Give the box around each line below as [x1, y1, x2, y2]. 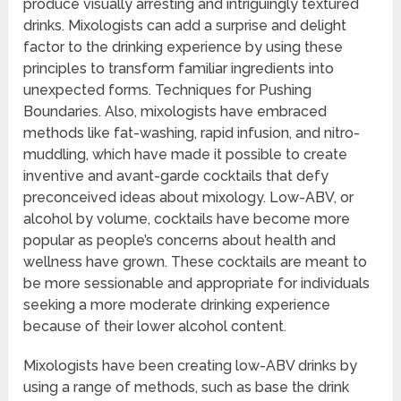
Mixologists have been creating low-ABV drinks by [23, 357, 358, 375]
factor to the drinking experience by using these [23, 38, 344, 56]
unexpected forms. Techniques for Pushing [23, 81, 312, 99]
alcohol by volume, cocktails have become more [23, 210, 351, 228]
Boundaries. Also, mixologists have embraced [23, 103, 328, 121]
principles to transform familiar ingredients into [23, 60, 335, 78]
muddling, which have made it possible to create [23, 146, 348, 164]
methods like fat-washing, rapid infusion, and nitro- [23, 124, 361, 142]
